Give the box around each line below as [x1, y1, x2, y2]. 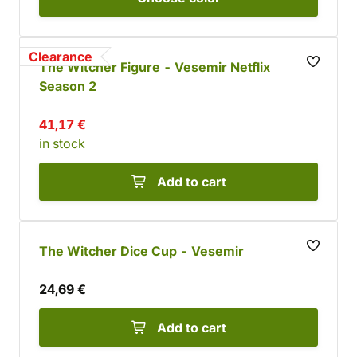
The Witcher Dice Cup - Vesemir [39, 243, 244, 259]
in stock [39, 135, 85, 151]
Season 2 [39, 78, 96, 94]
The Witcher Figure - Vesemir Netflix [39, 59, 270, 75]
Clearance [29, 49, 92, 65]
